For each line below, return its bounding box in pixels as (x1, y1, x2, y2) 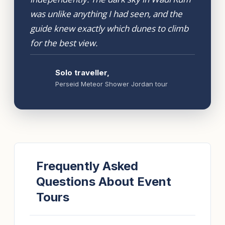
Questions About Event (36, 174, 171, 189)
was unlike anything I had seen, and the (30, 8, 182, 20)
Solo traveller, (55, 68, 109, 77)
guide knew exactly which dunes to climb (30, 23, 188, 34)
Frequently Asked (36, 159, 138, 173)
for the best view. (30, 37, 97, 49)
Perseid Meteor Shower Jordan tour (55, 80, 168, 88)
